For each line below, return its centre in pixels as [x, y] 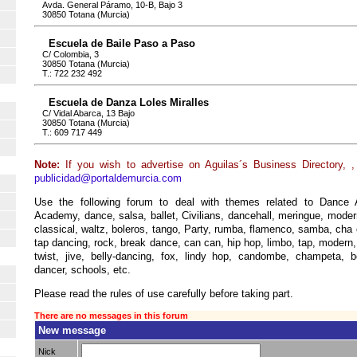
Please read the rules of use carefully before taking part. [164, 293]
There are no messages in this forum [111, 315]
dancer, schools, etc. [82, 270]
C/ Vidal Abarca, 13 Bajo [88, 114]
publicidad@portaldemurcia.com [108, 178]
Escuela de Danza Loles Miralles [129, 103]
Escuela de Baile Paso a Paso [122, 44]
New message [72, 330]
